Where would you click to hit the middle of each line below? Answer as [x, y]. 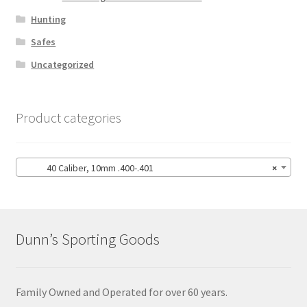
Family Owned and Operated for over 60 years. [121, 292]
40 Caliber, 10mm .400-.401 [87, 168]
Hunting [49, 20]
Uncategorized [63, 65]
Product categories [68, 118]
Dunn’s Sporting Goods [87, 240]
